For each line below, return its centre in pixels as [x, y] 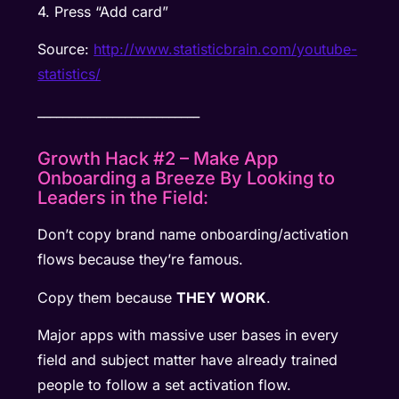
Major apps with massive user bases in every [188, 335]
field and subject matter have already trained [188, 360]
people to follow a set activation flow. [165, 385]
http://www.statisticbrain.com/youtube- [226, 49]
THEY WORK [222, 297]
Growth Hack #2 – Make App [158, 159]
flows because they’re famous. [141, 260]
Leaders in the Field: [123, 198]
